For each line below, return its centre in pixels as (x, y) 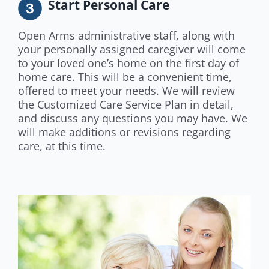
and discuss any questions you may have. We (132, 119)
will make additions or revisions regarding (124, 132)
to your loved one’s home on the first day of (128, 63)
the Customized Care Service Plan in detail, (125, 105)
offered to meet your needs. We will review (126, 91)
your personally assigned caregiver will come (131, 50)
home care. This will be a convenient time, (125, 77)
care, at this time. (62, 146)
